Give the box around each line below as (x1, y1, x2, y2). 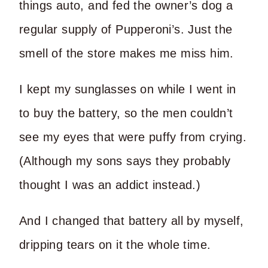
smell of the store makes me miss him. (19, 46, 234, 60)
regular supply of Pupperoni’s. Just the (19, 22, 233, 36)
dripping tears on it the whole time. (19, 237, 211, 251)
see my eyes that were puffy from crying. (19, 130, 246, 144)
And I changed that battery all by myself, (19, 214, 244, 227)
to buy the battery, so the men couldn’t (19, 106, 233, 120)
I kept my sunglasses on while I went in (19, 82, 236, 96)
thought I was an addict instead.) (19, 178, 201, 191)
